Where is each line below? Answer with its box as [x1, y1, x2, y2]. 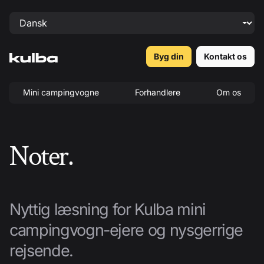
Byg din [154, 51, 184, 61]
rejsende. [9, 241, 73, 260]
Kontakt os [204, 51, 247, 61]
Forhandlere [135, 87, 180, 97]
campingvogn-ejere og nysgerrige [9, 220, 243, 240]
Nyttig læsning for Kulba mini [9, 200, 206, 219]
